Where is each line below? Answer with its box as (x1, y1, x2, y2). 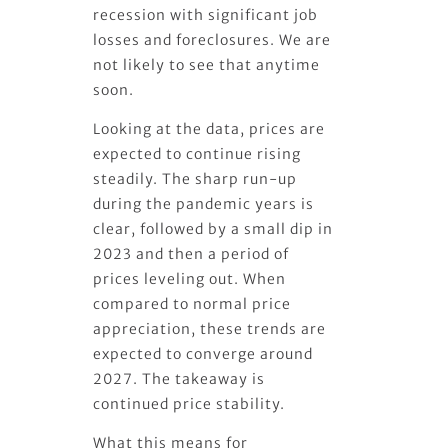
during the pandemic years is (93, 194, 315, 213)
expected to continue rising (93, 144, 302, 163)
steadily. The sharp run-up (93, 169, 298, 188)
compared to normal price (93, 294, 292, 313)
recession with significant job (93, 5, 319, 24)
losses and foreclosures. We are (93, 30, 332, 49)
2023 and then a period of (93, 244, 290, 263)
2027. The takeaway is (93, 369, 266, 388)
